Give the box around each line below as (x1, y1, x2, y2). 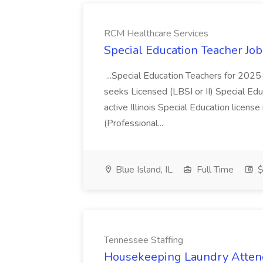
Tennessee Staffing (104, 234, 183, 247)
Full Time (194, 163, 234, 176)
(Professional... (104, 117, 166, 130)
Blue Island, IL (113, 163, 173, 176)
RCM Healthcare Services (104, 27, 208, 40)
